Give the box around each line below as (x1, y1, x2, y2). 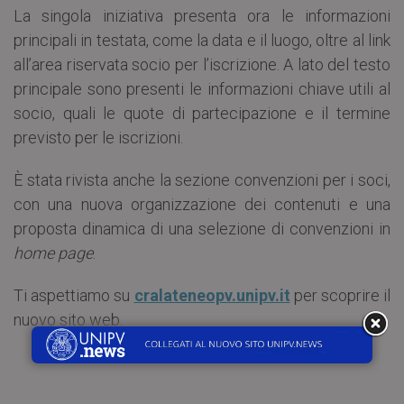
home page (14, 243, 93, 262)
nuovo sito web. (14, 309, 123, 329)
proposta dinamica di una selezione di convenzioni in (14, 218, 390, 238)
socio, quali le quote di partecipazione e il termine (14, 103, 390, 123)
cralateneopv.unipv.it (133, 285, 290, 305)
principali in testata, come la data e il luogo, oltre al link (14, 30, 390, 50)
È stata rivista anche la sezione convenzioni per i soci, (14, 170, 390, 189)
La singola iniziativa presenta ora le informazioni (14, 5, 390, 25)
